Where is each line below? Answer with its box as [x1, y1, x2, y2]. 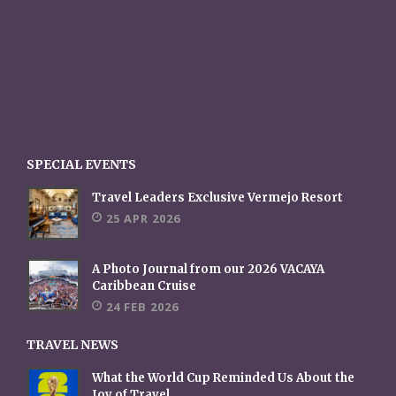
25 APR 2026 [106, 210, 180, 227]
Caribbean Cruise [92, 278, 196, 294]
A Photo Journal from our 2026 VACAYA [92, 262, 324, 278]
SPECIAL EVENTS [27, 156, 136, 173]
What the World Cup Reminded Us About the [92, 370, 354, 386]
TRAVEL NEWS [27, 337, 118, 354]
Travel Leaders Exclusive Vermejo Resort [92, 190, 343, 206]
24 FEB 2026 [106, 299, 179, 316]
